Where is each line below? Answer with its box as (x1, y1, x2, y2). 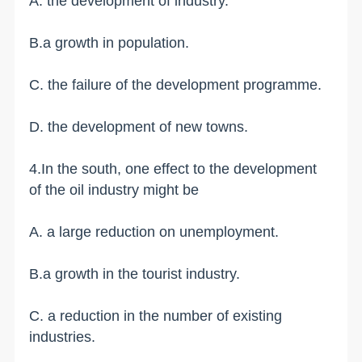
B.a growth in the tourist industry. (29, 265, 241, 282)
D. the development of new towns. (29, 118, 249, 135)
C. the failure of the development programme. (29, 76, 322, 93)
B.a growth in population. (29, 34, 190, 51)
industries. (29, 328, 96, 345)
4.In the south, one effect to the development (29, 160, 318, 177)
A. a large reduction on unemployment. (29, 223, 280, 240)
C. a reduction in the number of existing (29, 307, 283, 324)
